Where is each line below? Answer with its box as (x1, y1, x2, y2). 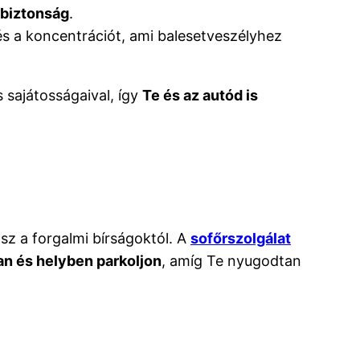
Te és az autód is (142, 86, 258, 104)
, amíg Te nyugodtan (162, 252, 301, 269)
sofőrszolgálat (190, 229, 291, 247)
